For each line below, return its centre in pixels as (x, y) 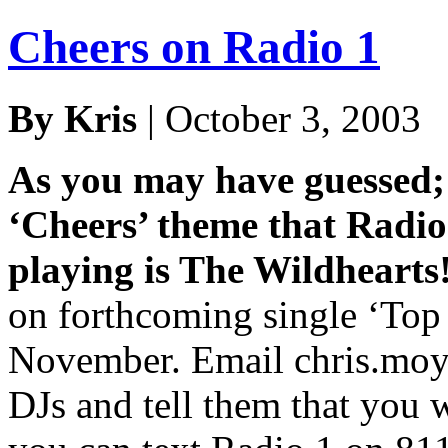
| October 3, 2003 (279, 118)
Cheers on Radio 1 (194, 47)
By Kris (72, 118)
